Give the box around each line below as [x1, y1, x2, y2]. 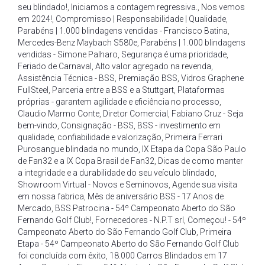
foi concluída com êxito [18, 251, 106, 260]
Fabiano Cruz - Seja [172, 109, 243, 118]
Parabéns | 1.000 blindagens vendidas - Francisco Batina [18, 26, 228, 35]
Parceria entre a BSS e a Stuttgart [52, 85, 174, 95]
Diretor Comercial [103, 109, 168, 118]
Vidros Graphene [181, 73, 244, 83]
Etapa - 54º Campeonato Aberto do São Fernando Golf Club [18, 239, 239, 248]
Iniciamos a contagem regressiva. [71, 2, 198, 12]
